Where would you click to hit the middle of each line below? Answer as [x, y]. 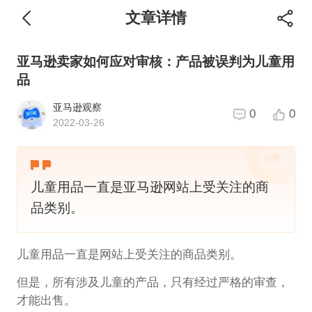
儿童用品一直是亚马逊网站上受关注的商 [150, 187]
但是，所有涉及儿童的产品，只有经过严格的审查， [153, 283]
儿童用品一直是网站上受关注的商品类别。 [129, 254]
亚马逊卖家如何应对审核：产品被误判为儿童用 [155, 62]
